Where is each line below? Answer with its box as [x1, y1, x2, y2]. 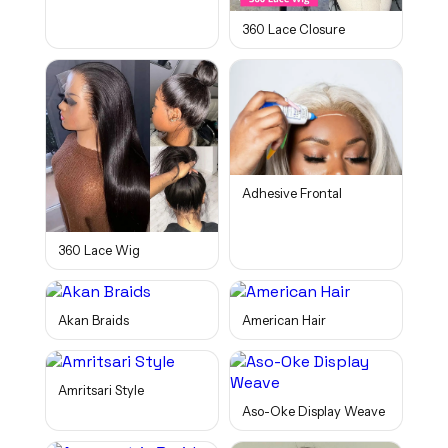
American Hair [242, 313, 326, 329]
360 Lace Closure [242, 22, 345, 38]
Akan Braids [57, 313, 129, 329]
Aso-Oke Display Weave [242, 404, 385, 420]
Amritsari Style [57, 383, 144, 399]
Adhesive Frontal [242, 185, 342, 201]
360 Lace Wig [57, 243, 140, 259]
